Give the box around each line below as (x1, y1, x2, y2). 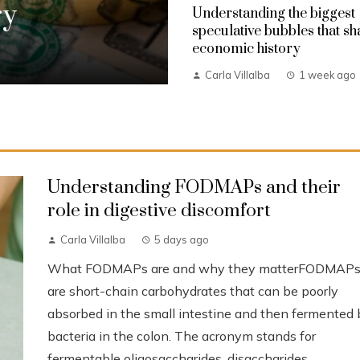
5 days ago (154, 232, 209, 246)
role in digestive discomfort (47, 198, 271, 223)
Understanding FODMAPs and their (47, 175, 341, 199)
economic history (192, 39, 301, 58)
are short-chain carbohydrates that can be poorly (47, 282, 338, 299)
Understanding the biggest (192, 4, 355, 22)
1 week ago (299, 67, 356, 81)
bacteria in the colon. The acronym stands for (47, 327, 316, 344)
